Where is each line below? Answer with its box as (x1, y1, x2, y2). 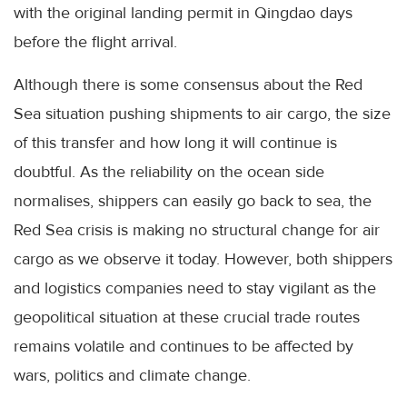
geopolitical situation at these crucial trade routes (14, 307, 360, 327)
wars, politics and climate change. (14, 365, 251, 385)
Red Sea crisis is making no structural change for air (14, 220, 380, 240)
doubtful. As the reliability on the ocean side (14, 162, 324, 182)
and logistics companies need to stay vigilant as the (14, 278, 376, 298)
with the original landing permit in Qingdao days (14, 3, 352, 23)
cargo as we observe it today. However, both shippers (14, 249, 392, 269)
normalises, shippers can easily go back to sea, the (14, 191, 372, 211)
